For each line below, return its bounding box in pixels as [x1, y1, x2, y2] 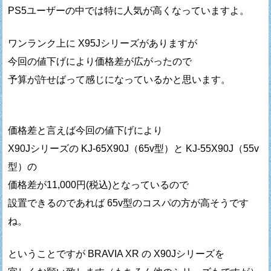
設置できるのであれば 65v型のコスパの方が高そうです [8, 197, 249, 208]
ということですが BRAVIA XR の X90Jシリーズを [8, 248, 225, 259]
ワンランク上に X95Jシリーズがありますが [8, 38, 198, 48]
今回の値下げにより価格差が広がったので [8, 56, 192, 67]
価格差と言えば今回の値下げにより [8, 125, 163, 135]
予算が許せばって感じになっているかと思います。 [8, 74, 231, 85]
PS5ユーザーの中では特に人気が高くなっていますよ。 [8, 5, 250, 16]
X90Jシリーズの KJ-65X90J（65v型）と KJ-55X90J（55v [8, 143, 260, 154]
